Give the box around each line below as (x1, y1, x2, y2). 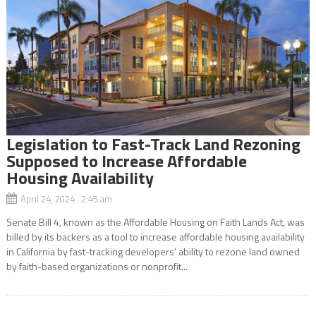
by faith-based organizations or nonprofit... (6, 258, 188, 274)
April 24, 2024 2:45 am (20, 191, 112, 206)
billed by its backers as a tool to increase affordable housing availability (6, 229, 305, 244)
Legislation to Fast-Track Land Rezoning (6, 130, 300, 157)
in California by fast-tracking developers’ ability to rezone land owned (6, 243, 300, 259)
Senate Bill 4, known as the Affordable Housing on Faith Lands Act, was (6, 214, 305, 229)
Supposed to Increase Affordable (6, 147, 247, 174)
